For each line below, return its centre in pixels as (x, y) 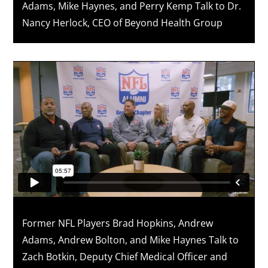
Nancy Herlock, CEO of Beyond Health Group (123, 23)
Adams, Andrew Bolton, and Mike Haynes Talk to (131, 240)
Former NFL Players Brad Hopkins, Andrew (118, 223)
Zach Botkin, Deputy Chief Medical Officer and (125, 256)
